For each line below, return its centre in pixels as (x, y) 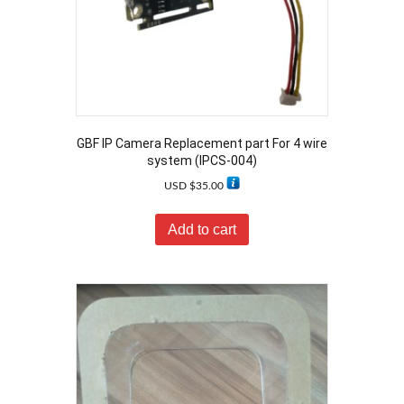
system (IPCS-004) (202, 160)
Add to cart (202, 229)
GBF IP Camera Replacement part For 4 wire (202, 143)
